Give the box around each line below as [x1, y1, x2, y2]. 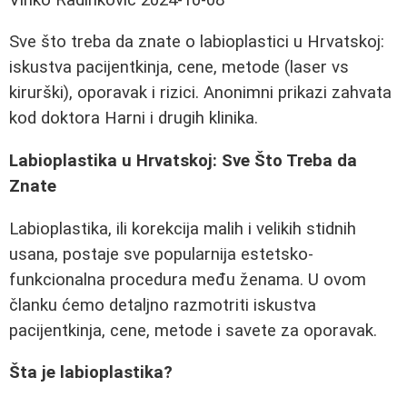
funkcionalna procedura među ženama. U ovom [9, 269, 366, 290]
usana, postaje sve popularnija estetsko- [9, 243, 313, 264]
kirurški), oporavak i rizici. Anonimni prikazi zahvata [9, 83, 392, 104]
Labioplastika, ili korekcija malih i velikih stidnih [9, 218, 356, 239]
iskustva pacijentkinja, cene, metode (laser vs [9, 57, 349, 78]
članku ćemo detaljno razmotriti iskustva [9, 294, 316, 315]
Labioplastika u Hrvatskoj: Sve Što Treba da [9, 151, 357, 172]
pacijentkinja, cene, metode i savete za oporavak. [9, 320, 377, 341]
